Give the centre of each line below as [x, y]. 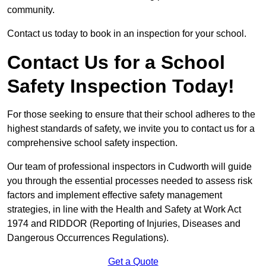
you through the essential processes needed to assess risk [130, 181]
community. [31, 10]
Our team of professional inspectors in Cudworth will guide [129, 167]
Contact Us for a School [116, 63]
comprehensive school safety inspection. [94, 143]
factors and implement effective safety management [115, 195]
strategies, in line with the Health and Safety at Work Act [124, 210]
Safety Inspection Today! [121, 86]
